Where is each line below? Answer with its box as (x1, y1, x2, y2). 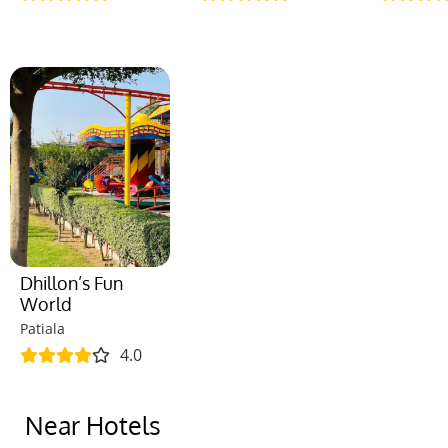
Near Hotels (25, 409, 161, 442)
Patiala (20, 319, 65, 339)
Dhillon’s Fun (20, 272, 123, 295)
